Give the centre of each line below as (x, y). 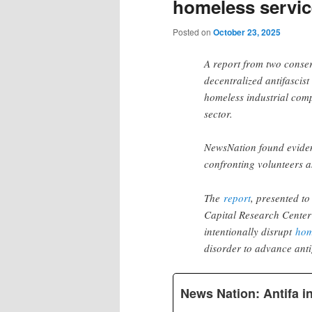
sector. (218, 113)
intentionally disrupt (250, 231)
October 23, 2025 (247, 32)
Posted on (193, 31)
